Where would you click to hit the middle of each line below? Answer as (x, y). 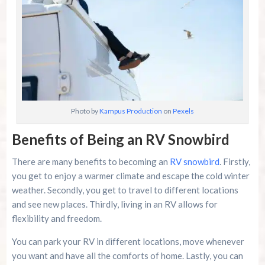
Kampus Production (131, 111)
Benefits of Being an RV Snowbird (120, 140)
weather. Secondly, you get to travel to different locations (125, 190)
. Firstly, (235, 162)
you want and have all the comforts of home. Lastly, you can (127, 256)
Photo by (85, 111)
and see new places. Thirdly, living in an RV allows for (114, 204)
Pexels (183, 111)
